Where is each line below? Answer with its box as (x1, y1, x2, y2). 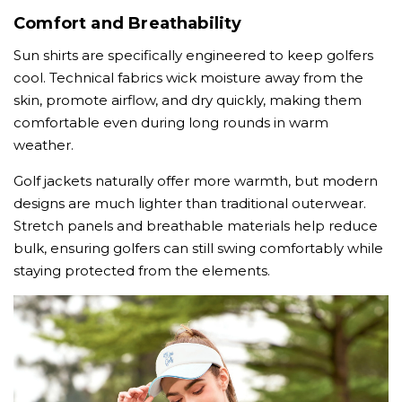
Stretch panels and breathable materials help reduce (13, 217, 378, 235)
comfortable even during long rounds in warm (13, 114, 328, 132)
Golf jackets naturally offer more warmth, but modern (13, 172, 378, 190)
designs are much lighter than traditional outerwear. (13, 195, 366, 213)
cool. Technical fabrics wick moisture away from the (13, 69, 363, 87)
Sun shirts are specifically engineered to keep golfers (13, 47, 373, 65)
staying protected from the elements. (13, 262, 270, 280)
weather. (13, 136, 74, 154)
